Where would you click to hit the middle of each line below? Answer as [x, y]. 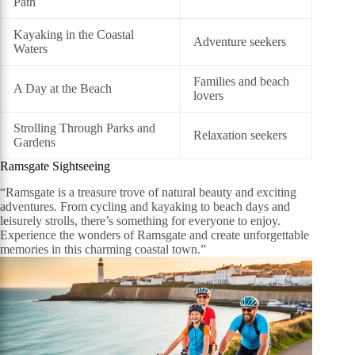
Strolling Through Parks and [84, 128]
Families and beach [241, 82]
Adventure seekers [240, 42]
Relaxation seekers [240, 136]
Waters [31, 49]
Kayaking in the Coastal [74, 35]
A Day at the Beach [63, 89]
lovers [208, 96]
